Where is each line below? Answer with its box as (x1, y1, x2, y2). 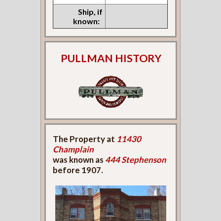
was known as (53, 154, 106, 165)
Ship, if (78, 6, 103, 16)
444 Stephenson (105, 154, 167, 165)
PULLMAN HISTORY (60, 52, 161, 65)
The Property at (53, 133, 117, 144)
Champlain (53, 144, 94, 154)
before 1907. (53, 164, 104, 175)
